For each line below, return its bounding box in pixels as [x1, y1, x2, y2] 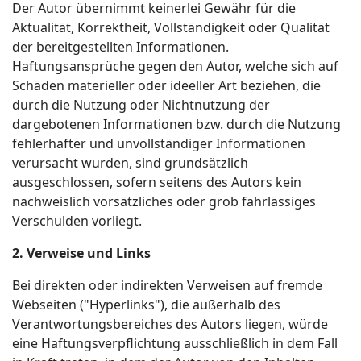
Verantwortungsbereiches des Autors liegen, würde [12, 315, 328, 333]
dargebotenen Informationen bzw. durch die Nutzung [12, 115, 341, 133]
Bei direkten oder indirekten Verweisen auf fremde [12, 276, 322, 294]
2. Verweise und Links [12, 244, 151, 262]
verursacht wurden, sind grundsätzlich [12, 154, 248, 172]
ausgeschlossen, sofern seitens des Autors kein [12, 173, 301, 191]
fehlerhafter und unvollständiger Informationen [12, 135, 305, 152]
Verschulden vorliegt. [12, 212, 142, 230]
